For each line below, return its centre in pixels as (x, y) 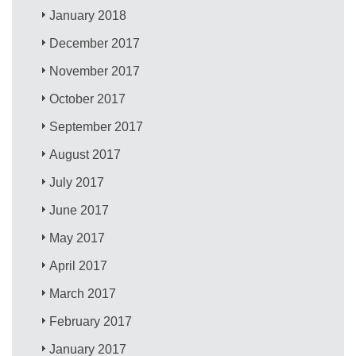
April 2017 (79, 265)
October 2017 (88, 99)
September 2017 (97, 126)
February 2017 (91, 321)
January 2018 (88, 15)
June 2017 (79, 210)
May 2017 (77, 238)
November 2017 (95, 71)
